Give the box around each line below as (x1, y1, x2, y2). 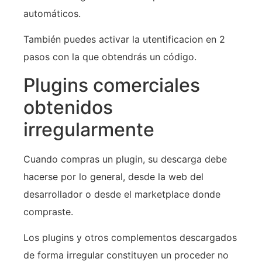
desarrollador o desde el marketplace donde (23, 188, 220, 200)
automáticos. (23, 7, 81, 19)
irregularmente (23, 118, 154, 141)
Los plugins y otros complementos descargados (23, 231, 237, 243)
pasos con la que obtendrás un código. (23, 51, 196, 63)
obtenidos (23, 95, 113, 119)
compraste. (23, 205, 73, 218)
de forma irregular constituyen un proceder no (23, 249, 229, 261)
